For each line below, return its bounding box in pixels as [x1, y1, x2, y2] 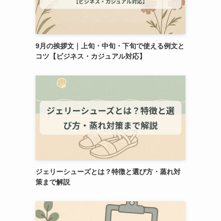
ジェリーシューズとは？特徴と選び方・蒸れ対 [36, 167, 181, 176]
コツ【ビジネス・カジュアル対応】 [36, 52, 146, 60]
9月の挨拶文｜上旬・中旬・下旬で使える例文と [36, 41, 184, 50]
